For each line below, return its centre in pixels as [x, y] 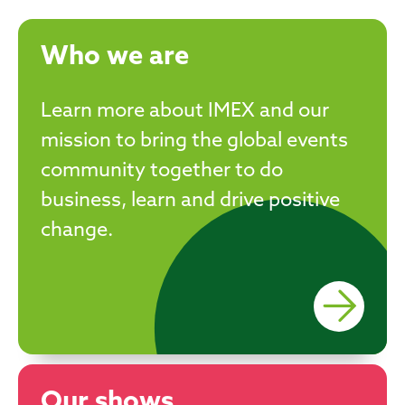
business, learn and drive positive [190, 201]
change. [77, 231]
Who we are [115, 57]
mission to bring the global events [194, 141]
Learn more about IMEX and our [185, 111]
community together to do [162, 171]
